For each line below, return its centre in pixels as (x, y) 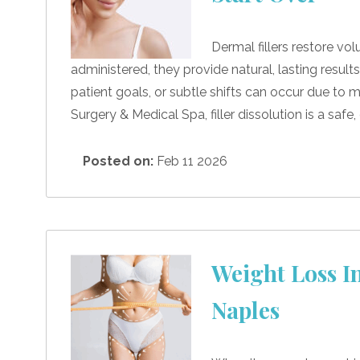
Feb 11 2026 (190, 161)
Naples (245, 309)
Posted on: (118, 161)
